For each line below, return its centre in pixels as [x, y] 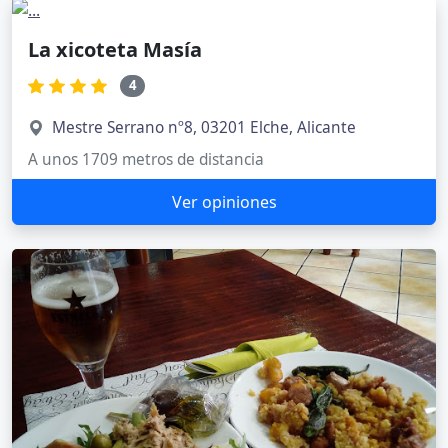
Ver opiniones [224, 201]
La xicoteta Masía [115, 50]
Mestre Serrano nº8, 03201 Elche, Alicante [204, 127]
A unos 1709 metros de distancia [146, 159]
